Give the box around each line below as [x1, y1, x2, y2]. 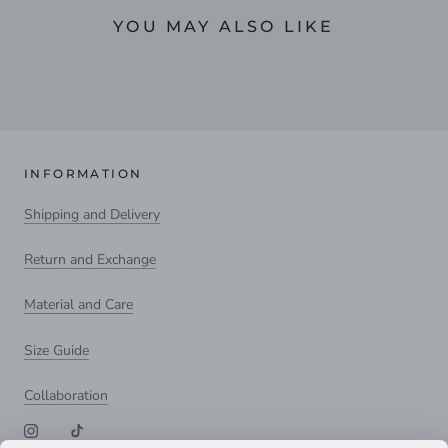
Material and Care [24, 295, 133, 315]
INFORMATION [24, 165, 143, 181]
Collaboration [24, 386, 108, 406]
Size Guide [24, 340, 89, 360]
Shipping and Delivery [24, 204, 160, 224]
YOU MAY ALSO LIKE [113, 16, 335, 36]
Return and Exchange [24, 250, 156, 270]
